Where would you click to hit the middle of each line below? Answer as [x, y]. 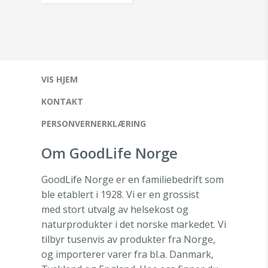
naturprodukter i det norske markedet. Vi [134, 225]
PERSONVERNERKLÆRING [94, 124]
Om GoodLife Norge [109, 153]
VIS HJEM [60, 80]
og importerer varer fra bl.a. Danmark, [127, 255]
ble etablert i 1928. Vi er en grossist [120, 195]
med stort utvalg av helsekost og [115, 210]
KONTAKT [62, 102]
